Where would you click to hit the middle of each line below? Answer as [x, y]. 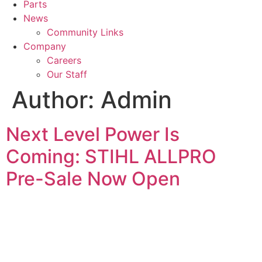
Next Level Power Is [93, 134]
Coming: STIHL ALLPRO [111, 156]
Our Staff [67, 74]
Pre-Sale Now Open [93, 178]
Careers [64, 60]
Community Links [85, 32]
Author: [56, 99]
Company [45, 46]
